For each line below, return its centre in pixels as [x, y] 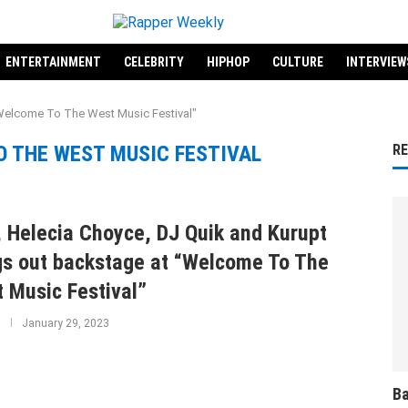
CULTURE [297, 62]
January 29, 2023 [65, 323]
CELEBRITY [153, 62]
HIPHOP [228, 62]
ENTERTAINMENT [53, 62]
